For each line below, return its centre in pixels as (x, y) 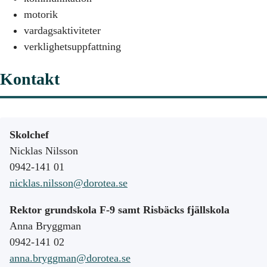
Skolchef (29, 134)
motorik (41, 15)
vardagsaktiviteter (62, 31)
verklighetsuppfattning (72, 47)
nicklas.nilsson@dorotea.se (69, 183)
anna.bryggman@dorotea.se (70, 258)
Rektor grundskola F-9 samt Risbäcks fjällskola (119, 209)
